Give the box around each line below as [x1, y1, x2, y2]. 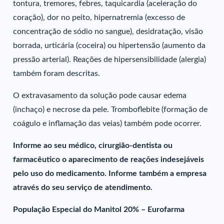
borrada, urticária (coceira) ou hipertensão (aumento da [13, 41, 206, 49]
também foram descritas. [13, 69, 100, 77]
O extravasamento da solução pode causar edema [13, 91, 187, 99]
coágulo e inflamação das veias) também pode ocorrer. [13, 119, 202, 127]
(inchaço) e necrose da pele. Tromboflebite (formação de [13, 105, 208, 113]
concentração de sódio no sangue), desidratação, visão [13, 27, 203, 35]
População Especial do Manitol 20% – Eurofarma [13, 205, 185, 213]
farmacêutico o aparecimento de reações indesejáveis [13, 155, 204, 163]
